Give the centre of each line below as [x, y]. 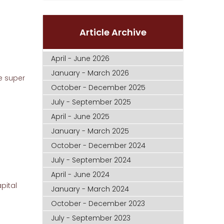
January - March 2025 [90, 131]
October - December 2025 [98, 87]
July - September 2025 [91, 102]
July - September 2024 [91, 160]
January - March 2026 [90, 73]
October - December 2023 [98, 203]
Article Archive [113, 32]
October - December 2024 [98, 145]
